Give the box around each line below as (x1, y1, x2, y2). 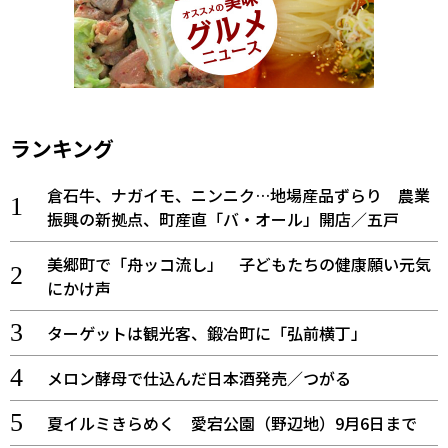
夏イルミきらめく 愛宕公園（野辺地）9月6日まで (46, 410, 417, 435)
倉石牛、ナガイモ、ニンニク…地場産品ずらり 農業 (46, 182, 430, 207)
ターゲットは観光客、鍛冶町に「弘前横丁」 (46, 320, 367, 345)
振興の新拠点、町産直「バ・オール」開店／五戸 (46, 206, 399, 231)
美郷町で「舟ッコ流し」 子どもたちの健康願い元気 (46, 251, 431, 276)
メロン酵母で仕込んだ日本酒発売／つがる (46, 365, 351, 390)
